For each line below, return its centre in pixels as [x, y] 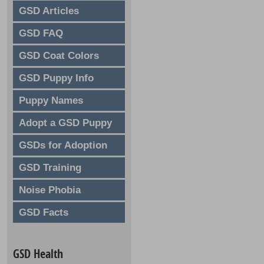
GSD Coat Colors [59, 56]
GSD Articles [49, 11]
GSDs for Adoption [63, 146]
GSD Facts [44, 213]
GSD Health [38, 254]
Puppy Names [51, 101]
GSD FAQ [41, 34]
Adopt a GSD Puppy [65, 123]
